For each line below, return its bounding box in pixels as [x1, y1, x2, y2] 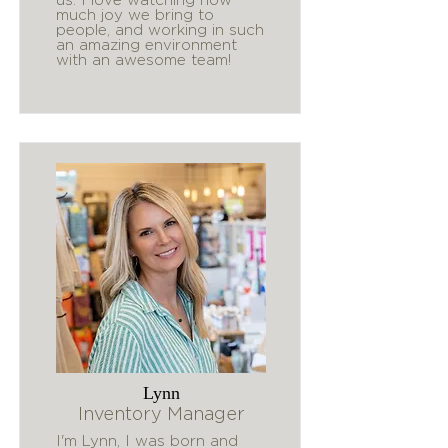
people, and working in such [56, 22, 264, 37]
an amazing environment [56, 37, 237, 52]
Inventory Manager [77, 404, 245, 423]
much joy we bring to [56, 7, 214, 22]
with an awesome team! [56, 52, 231, 67]
